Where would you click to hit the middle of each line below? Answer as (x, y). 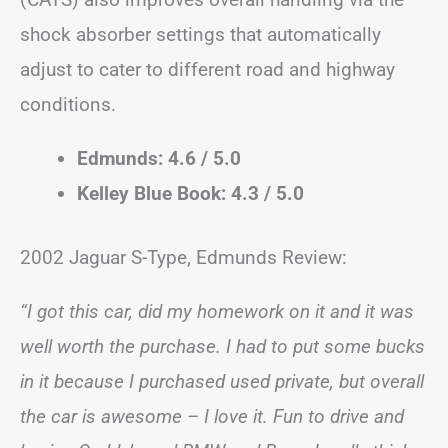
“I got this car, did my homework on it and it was (217, 311)
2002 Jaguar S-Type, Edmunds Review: (183, 257)
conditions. (70, 104)
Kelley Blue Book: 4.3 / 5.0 (190, 193)
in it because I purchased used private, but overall (222, 381)
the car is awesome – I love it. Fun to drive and (212, 416)
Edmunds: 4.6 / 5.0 (159, 158)
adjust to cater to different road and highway (207, 69)
